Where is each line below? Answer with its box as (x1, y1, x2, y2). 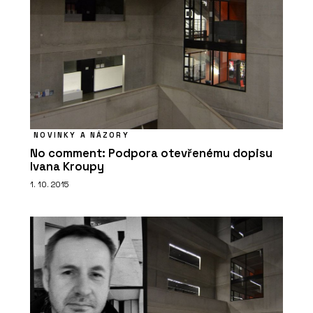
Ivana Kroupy (30, 159, 104, 174)
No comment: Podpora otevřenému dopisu (30, 145, 272, 161)
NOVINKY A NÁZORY (34, 129, 129, 140)
